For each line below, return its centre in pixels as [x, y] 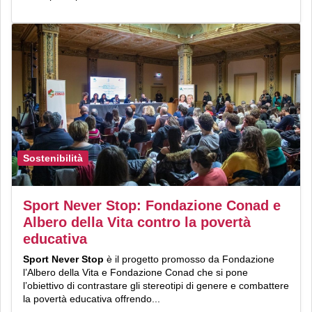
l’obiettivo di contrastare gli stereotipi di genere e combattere [156, 285]
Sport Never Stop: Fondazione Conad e [152, 205]
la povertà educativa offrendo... [92, 298]
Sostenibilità [53, 158]
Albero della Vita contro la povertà [137, 222]
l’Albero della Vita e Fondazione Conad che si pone [135, 272]
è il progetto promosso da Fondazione [189, 259]
